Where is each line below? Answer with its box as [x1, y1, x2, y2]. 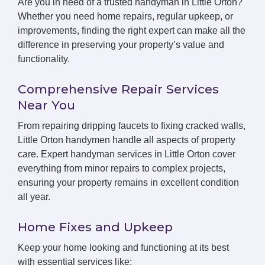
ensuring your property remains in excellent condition [18, 177, 239, 188]
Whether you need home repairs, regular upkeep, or [18, 11, 233, 21]
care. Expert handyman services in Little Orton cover [18, 149, 235, 159]
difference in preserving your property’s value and [18, 40, 224, 50]
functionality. [18, 54, 70, 64]
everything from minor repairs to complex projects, [18, 163, 225, 173]
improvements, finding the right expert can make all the [18, 25, 245, 35]
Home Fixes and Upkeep [18, 219, 173, 234]
